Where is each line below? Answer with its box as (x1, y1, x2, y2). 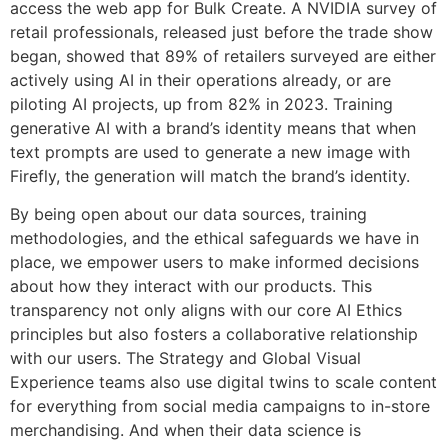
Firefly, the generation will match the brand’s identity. (10, 165, 410, 186)
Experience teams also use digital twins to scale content (10, 372, 437, 393)
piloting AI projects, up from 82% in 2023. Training (10, 93, 393, 114)
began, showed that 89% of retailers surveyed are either (10, 45, 436, 66)
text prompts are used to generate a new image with (10, 141, 410, 162)
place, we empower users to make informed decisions (10, 252, 419, 273)
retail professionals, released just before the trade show (10, 21, 433, 42)
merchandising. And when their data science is (10, 420, 361, 441)
